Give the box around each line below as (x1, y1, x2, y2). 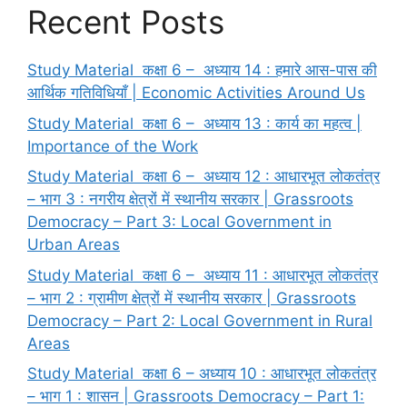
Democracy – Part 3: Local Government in (27, 213, 332, 232)
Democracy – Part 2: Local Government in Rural (27, 311, 372, 330)
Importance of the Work (27, 136, 198, 155)
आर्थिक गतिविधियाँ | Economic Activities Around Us (27, 84, 365, 103)
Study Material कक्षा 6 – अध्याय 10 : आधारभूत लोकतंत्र (27, 364, 376, 383)
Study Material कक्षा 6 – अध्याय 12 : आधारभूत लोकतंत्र (27, 167, 380, 186)
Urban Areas (27, 235, 120, 254)
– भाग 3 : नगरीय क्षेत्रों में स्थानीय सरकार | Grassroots (27, 190, 353, 209)
